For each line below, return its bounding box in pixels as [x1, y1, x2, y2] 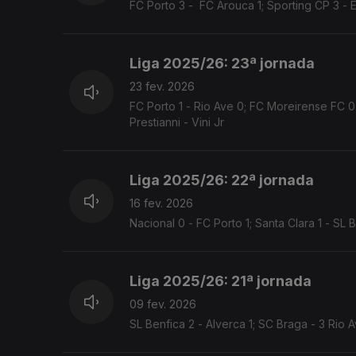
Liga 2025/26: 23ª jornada [130, 55, 315, 72]
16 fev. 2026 [130, 196, 193, 211]
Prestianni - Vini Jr [130, 115, 224, 130]
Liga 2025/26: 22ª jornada [130, 172, 314, 189]
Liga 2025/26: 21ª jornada [130, 273, 311, 290]
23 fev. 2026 [130, 79, 195, 94]
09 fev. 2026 [130, 297, 196, 311]
